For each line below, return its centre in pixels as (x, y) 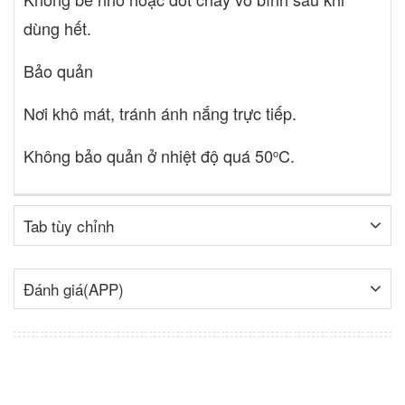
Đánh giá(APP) (74, 288)
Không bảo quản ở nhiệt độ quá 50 (148, 155)
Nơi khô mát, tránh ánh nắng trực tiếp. (160, 113)
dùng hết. (57, 28)
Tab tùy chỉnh (69, 225)
